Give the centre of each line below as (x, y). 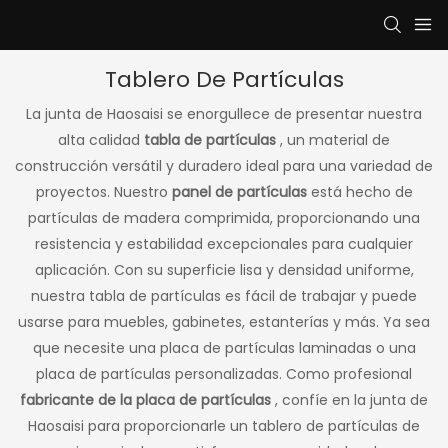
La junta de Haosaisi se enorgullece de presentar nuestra (224, 113)
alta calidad (101, 139)
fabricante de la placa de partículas (147, 399)
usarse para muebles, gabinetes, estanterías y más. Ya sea (224, 321)
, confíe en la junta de (351, 399)
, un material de (335, 139)
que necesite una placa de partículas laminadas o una (224, 347)
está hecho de (361, 191)
